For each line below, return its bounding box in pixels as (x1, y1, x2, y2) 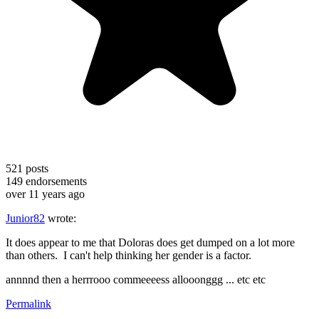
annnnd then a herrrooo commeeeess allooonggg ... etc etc (6, 273, 266, 286)
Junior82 (6, 211, 45, 224)
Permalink (6, 297, 51, 310)
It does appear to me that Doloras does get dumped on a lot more (6, 236, 295, 249)
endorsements (23, 174, 87, 187)
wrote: (45, 211, 76, 224)
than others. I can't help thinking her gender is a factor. (6, 249, 251, 261)
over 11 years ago (6, 187, 85, 200)
